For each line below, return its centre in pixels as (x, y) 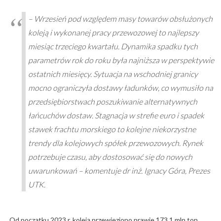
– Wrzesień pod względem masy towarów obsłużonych (120, 19)
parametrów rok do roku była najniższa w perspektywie (121, 60)
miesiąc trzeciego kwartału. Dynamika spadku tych (113, 46)
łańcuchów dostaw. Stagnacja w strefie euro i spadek (116, 115)
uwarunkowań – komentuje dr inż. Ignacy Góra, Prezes (119, 171)
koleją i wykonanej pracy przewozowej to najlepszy (113, 33)
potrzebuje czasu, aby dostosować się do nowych (110, 157)
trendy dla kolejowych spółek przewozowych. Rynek (115, 143)
